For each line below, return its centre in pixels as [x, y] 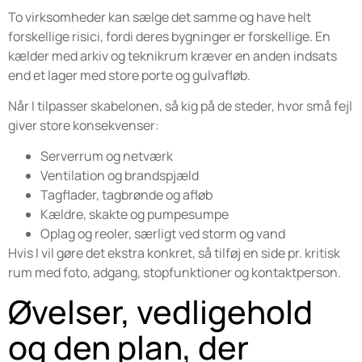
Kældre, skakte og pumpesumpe [135, 215]
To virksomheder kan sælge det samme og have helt [160, 17]
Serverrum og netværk [107, 156]
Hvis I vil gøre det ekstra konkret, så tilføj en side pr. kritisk [174, 253]
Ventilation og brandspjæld [120, 176]
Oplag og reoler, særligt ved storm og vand [163, 234]
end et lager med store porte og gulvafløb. [129, 75]
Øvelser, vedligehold [160, 311]
